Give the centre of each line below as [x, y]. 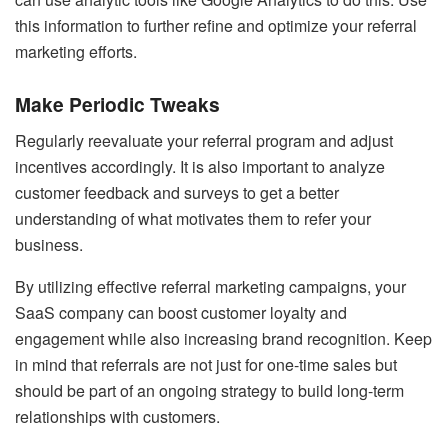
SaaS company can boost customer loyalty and [181, 313]
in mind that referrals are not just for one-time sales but [206, 365]
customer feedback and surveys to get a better [177, 193]
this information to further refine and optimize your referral [216, 25]
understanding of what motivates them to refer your [193, 219]
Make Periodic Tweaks [117, 104]
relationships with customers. [117, 417]
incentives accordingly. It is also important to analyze [200, 167]
